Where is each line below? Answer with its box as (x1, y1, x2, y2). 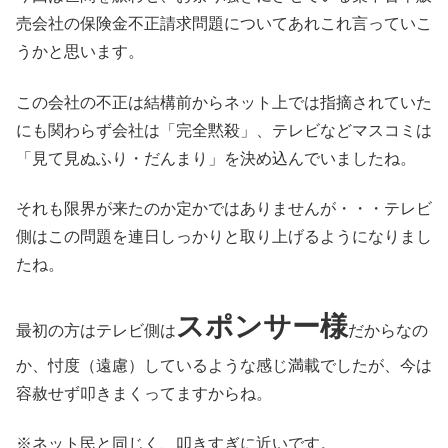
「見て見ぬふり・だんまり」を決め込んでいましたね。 (16, 149, 416, 167)
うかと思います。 (16, 43, 144, 61)
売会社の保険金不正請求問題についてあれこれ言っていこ (16, 15, 432, 33)
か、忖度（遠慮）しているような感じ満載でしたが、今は (16, 356, 432, 374)
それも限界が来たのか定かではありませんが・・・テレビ (16, 200, 432, 218)
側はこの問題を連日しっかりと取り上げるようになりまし (16, 228, 432, 246)
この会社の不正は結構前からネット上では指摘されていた (16, 93, 432, 111)
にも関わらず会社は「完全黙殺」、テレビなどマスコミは (16, 121, 432, 139)
